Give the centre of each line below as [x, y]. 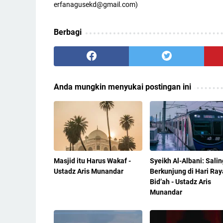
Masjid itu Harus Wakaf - [92, 161]
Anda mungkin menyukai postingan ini [122, 87]
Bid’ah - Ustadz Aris [180, 181]
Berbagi [68, 32]
